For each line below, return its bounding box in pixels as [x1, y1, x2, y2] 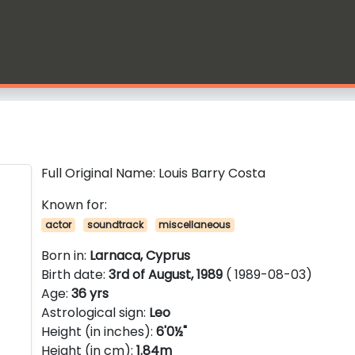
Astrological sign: [41, 303, 150, 322]
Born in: [41, 246, 90, 265]
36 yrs [71, 284, 109, 303]
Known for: [41, 196, 108, 214]
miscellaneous [158, 218, 231, 231]
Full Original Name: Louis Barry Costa [41, 164, 266, 182]
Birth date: [41, 265, 109, 284]
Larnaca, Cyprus [90, 246, 191, 265]
